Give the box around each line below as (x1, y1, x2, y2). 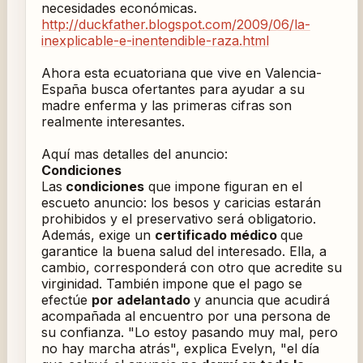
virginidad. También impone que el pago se (41, 275, 302, 293)
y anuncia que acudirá (193, 292, 330, 309)
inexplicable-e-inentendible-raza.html (41, 32, 269, 49)
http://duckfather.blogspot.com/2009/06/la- (41, 16, 310, 33)
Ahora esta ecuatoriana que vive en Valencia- (41, 65, 322, 82)
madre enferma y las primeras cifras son (41, 97, 292, 114)
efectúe (41, 292, 92, 309)
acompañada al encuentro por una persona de (41, 308, 331, 325)
